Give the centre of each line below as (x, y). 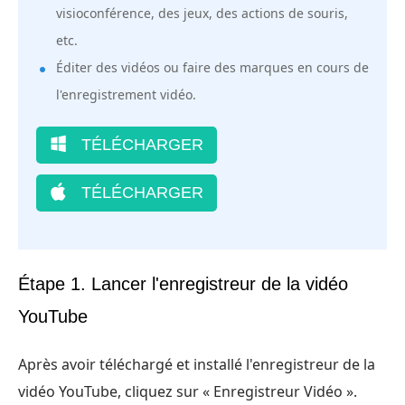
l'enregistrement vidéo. (126, 95)
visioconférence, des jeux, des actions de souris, (202, 14)
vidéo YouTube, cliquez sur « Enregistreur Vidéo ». (188, 392)
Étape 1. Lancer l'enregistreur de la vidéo (183, 284)
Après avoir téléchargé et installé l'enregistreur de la (197, 365)
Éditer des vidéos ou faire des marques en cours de (212, 68)
